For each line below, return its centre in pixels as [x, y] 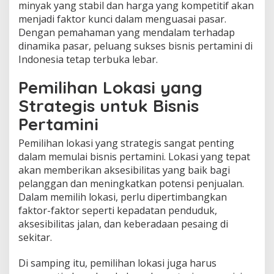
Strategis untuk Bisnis [109, 105]
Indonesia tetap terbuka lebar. [88, 59]
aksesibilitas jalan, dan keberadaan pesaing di [123, 224]
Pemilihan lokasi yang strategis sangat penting [126, 143]
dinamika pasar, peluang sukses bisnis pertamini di [135, 46]
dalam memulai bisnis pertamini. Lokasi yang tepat [134, 156]
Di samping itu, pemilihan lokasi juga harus [117, 263]
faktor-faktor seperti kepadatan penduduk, [118, 210]
